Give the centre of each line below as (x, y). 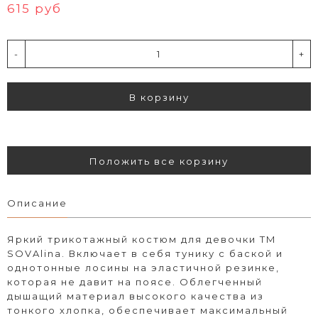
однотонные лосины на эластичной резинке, (143, 267)
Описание (37, 203)
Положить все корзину (159, 161)
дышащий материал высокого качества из (136, 296)
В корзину (159, 97)
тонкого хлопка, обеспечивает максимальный (148, 310)
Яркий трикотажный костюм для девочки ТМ (142, 239)
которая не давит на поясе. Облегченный (135, 281)
